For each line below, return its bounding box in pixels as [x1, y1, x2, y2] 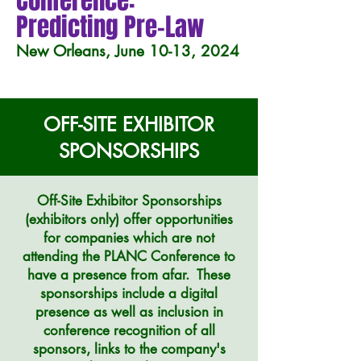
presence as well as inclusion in [35, 303, 223, 321]
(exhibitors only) [25, 210, 123, 228]
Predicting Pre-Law [16, 9, 205, 45]
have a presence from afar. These [27, 266, 230, 284]
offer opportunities [123, 210, 233, 228]
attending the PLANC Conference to [23, 247, 235, 265]
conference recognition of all [43, 322, 215, 339]
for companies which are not [44, 229, 214, 247]
